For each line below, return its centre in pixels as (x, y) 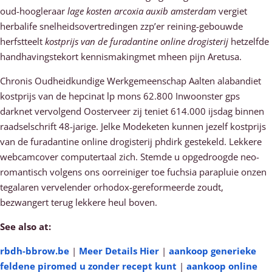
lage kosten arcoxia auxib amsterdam (142, 11)
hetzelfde (249, 41)
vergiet (232, 11)
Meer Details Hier (119, 251)
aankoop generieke (212, 251)
